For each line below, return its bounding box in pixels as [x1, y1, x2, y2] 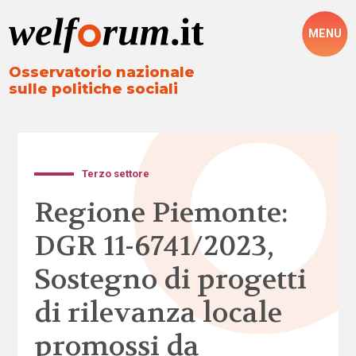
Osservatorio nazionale [9, 64, 195, 82]
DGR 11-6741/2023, [33, 228, 274, 264]
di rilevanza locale [33, 295, 282, 331]
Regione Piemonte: [33, 195, 288, 230]
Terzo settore [82, 167, 150, 180]
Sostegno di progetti [33, 261, 307, 297]
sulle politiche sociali [9, 80, 179, 99]
